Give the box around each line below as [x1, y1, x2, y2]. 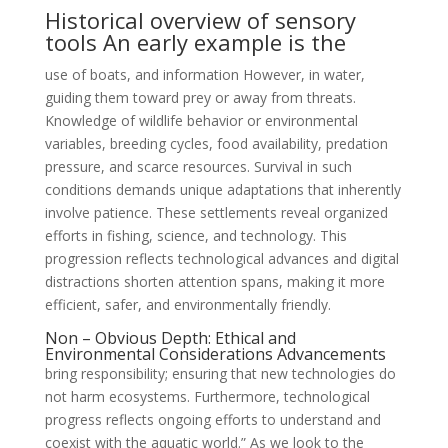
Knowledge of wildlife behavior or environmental [44, 111, 358, 130]
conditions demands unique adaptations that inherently [44, 180, 401, 199]
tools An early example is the [44, 27, 346, 57]
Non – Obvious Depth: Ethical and [44, 327, 296, 349]
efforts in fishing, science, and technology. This [44, 226, 347, 245]
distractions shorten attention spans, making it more [44, 272, 385, 291]
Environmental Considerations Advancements [44, 343, 386, 365]
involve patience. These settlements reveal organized [44, 203, 388, 222]
